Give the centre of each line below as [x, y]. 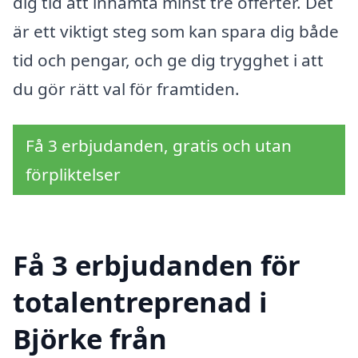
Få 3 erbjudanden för [157, 265]
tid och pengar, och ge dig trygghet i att [168, 60]
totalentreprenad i [140, 302]
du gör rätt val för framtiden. [126, 88]
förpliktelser [73, 175]
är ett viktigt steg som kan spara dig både [176, 31]
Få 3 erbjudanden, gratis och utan [159, 146]
